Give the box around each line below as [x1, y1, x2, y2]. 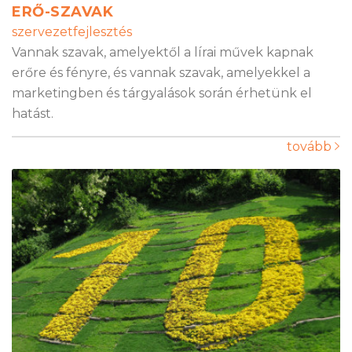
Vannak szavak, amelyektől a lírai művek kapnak [12, 45, 313, 60]
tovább [287, 139, 335, 155]
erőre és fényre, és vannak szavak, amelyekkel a [12, 65, 310, 81]
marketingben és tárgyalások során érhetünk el [12, 86, 312, 101]
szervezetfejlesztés [12, 24, 132, 40]
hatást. [12, 106, 53, 122]
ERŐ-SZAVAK [12, 3, 113, 21]
